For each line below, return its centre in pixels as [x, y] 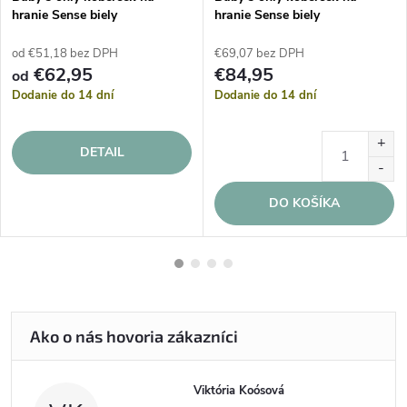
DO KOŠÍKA [304, 203]
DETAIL [102, 152]
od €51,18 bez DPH [65, 54]
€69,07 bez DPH [259, 54]
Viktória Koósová [239, 391]
